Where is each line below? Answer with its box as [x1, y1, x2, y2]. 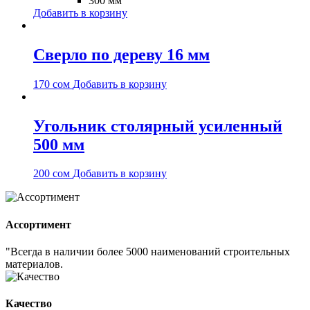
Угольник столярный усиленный [33, 116, 282, 135]
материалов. [6, 258, 63, 271]
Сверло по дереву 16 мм [33, 45, 210, 64]
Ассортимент [6, 218, 71, 230]
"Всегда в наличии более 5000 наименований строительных [6, 246, 290, 258]
